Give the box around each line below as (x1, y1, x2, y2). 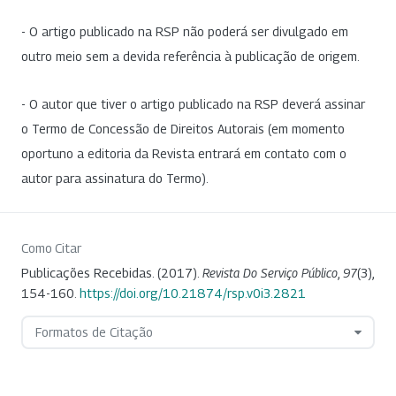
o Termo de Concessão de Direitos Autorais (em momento (21, 121, 345, 137)
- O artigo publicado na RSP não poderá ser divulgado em (21, 24, 348, 40)
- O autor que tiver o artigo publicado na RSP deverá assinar (21, 96, 365, 112)
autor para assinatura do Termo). (21, 171, 209, 187)
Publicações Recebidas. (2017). (21, 265, 202, 281)
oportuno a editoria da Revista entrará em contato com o (21, 146, 346, 162)
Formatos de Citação (34, 324, 153, 340)
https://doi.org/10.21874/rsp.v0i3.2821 (80, 286, 306, 301)
